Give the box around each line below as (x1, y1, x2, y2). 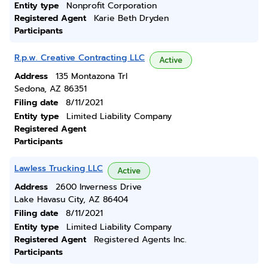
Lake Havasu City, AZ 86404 (14, 193, 128, 206)
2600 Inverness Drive (56, 181, 142, 193)
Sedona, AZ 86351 (14, 83, 87, 95)
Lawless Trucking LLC (14, 162, 103, 175)
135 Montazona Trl (56, 70, 127, 83)
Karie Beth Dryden (94, 12, 169, 25)
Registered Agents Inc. (94, 233, 187, 246)
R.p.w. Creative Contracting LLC (14, 51, 145, 64)
